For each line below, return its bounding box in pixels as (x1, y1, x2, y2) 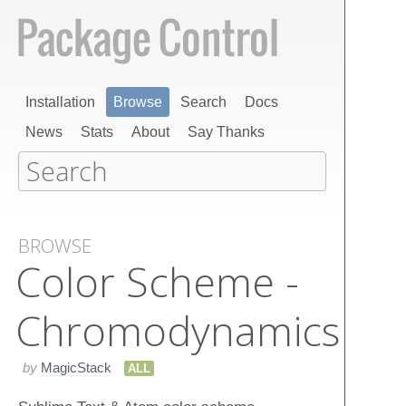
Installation (25, 94, 95, 110)
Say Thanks (188, 124, 265, 140)
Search (180, 94, 227, 110)
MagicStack (41, 359, 111, 375)
